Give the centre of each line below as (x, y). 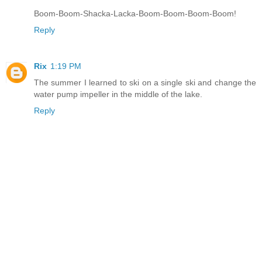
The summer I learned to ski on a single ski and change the (145, 83)
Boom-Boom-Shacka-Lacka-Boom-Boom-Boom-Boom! (135, 14)
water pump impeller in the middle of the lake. (118, 94)
